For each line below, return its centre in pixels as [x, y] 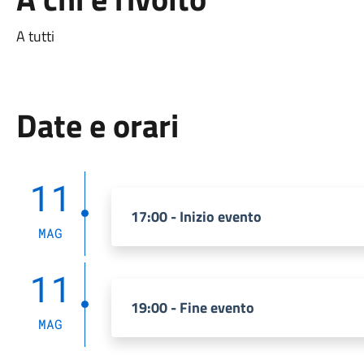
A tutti [35, 36]
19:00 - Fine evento [192, 308]
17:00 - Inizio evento [196, 217]
